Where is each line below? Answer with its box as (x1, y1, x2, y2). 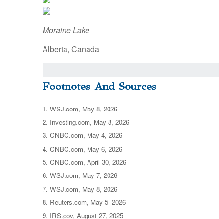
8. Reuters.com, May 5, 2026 (43, 197, 130, 207)
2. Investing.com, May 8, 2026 (43, 117, 129, 127)
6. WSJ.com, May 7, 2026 (43, 171, 117, 180)
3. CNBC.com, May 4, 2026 (43, 131, 122, 140)
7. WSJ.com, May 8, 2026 (43, 184, 117, 194)
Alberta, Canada (43, 43, 99, 55)
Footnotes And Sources (43, 79, 156, 93)
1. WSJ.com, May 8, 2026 (43, 104, 117, 113)
